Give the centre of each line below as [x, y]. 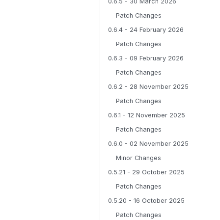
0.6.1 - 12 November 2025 [147, 115]
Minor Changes [138, 158]
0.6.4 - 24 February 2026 [146, 30]
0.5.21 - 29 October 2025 [146, 172]
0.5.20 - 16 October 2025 [146, 201]
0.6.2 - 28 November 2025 [148, 87]
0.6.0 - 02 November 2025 [148, 144]
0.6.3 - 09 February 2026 [146, 58]
